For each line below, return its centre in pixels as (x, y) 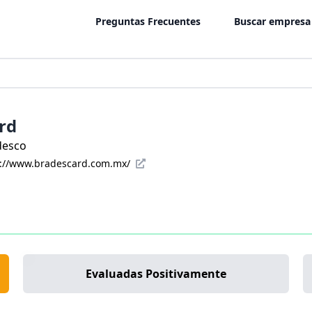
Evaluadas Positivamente (156, 273)
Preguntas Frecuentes (148, 22)
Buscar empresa (272, 22)
